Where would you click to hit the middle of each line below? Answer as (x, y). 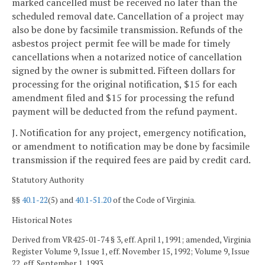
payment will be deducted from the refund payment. (125, 111)
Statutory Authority (48, 180)
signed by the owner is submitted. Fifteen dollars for (124, 70)
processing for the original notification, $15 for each (125, 84)
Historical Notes (42, 220)
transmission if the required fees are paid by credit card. (131, 159)
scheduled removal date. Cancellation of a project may (128, 16)
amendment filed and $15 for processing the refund (123, 97)
